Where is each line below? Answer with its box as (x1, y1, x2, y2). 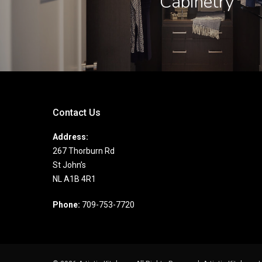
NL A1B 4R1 (53, 174, 96, 184)
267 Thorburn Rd (53, 146, 115, 156)
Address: (53, 132, 88, 142)
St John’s (53, 160, 86, 170)
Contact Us (53, 107, 101, 118)
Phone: (53, 200, 80, 209)
